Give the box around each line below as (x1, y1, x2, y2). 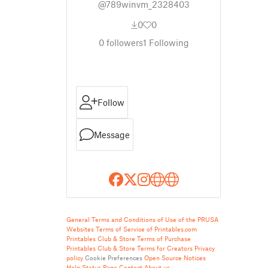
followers (103, 37, 143, 48)
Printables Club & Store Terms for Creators (66, 244, 193, 252)
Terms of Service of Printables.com (96, 225, 197, 233)
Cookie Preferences (85, 254, 142, 261)
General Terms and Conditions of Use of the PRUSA (66, 215, 218, 223)
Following (146, 37, 189, 48)
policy (66, 254, 83, 261)
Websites (66, 225, 94, 233)
